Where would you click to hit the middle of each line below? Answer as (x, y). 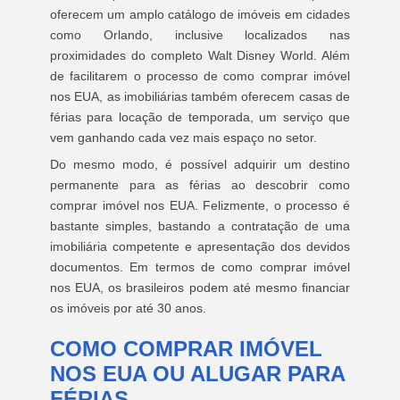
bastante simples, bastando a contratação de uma (200, 226)
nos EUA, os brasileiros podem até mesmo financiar (200, 287)
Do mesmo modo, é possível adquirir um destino (200, 164)
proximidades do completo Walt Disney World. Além (200, 55)
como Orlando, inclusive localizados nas (200, 35)
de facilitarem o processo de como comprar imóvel (200, 76)
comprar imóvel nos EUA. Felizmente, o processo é (200, 205)
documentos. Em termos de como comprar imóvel (200, 267)
